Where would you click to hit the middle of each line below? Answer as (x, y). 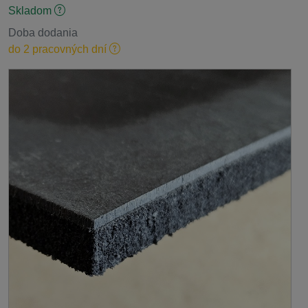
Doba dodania (43, 33)
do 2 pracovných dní (57, 49)
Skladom (31, 11)
